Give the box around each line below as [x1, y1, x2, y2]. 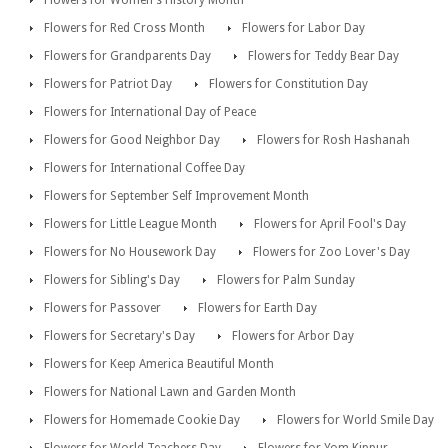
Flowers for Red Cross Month [44, 20, 205, 35]
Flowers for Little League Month [44, 216, 217, 231]
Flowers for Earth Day [198, 300, 317, 315]
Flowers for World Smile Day [277, 412, 434, 427]
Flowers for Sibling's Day [44, 272, 180, 287]
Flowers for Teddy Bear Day [248, 48, 399, 63]
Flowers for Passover [44, 300, 161, 315]
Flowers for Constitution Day [209, 76, 368, 91]
